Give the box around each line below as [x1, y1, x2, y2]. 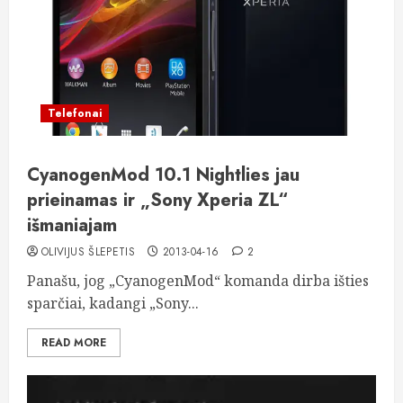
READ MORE [41, 335, 106, 351]
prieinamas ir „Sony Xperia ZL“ [27, 187, 288, 213]
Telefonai [48, 105, 102, 121]
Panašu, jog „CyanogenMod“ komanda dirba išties [27, 271, 369, 291]
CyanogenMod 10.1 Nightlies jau [27, 162, 300, 188]
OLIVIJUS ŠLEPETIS [41, 244, 136, 260]
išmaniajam [27, 212, 117, 238]
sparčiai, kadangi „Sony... [27, 293, 199, 313]
